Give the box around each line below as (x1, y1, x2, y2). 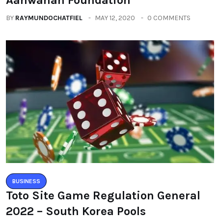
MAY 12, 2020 (95, 13, 135, 22)
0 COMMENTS (147, 13, 191, 22)
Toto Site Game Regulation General (6, 188, 200, 202)
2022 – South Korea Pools (6, 204, 146, 218)
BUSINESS (12, 177, 40, 185)
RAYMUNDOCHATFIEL (15, 13, 82, 22)
